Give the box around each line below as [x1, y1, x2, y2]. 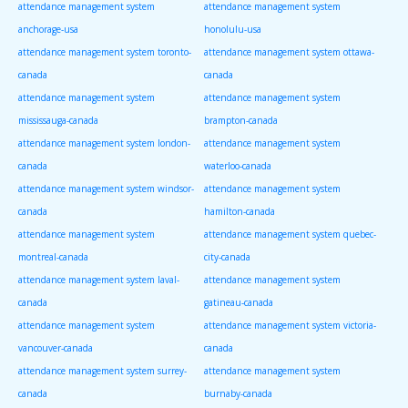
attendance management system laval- [18, 272, 179, 286]
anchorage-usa [18, 22, 78, 36]
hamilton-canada [204, 204, 275, 218]
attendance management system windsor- [18, 181, 194, 195]
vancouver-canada [18, 341, 93, 354]
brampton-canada [204, 113, 278, 127]
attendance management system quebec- [204, 227, 376, 240]
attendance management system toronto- [18, 45, 191, 58]
